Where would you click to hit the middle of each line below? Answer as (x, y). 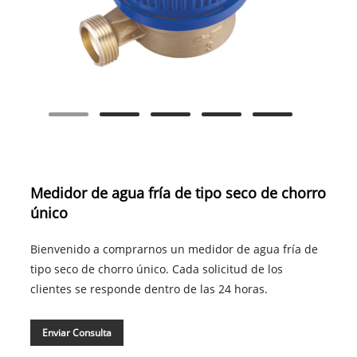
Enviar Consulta (76, 333)
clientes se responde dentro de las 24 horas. (149, 289)
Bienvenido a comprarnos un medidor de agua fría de (174, 249)
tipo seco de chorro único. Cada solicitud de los (156, 269)
